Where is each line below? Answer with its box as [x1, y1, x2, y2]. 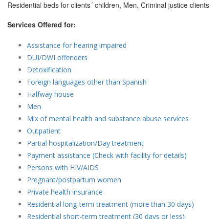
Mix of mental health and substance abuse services [27, 114, 189, 123]
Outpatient [27, 126, 61, 135]
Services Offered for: [7, 20, 76, 29]
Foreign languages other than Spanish [27, 77, 147, 87]
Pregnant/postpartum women [27, 175, 121, 184]
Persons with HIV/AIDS [27, 163, 99, 172]
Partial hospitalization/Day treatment [27, 138, 144, 148]
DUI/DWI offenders [27, 53, 88, 62]
